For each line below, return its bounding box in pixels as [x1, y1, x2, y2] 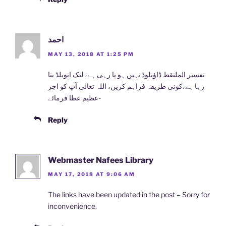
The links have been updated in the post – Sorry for [48, 190, 210, 199]
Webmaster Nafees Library [48, 155, 153, 165]
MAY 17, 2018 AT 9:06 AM [48, 171, 135, 178]
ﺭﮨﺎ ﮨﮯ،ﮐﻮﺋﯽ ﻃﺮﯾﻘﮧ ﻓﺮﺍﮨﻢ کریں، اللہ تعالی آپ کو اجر [48, 81, 204, 90]
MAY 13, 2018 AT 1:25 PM [48, 50, 134, 57]
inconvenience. [48, 202, 97, 211]
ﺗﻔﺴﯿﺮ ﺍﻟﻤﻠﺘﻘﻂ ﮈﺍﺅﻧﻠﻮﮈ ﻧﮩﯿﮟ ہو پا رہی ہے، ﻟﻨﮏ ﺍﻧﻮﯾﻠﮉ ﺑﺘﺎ [48, 70, 205, 79]
